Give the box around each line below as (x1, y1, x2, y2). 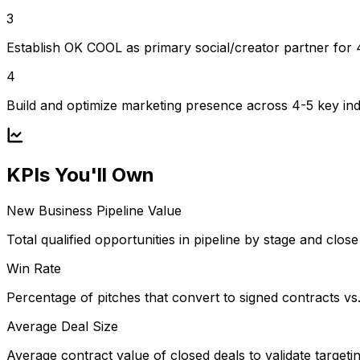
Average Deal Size (6, 318, 118, 335)
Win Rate (6, 260, 61, 277)
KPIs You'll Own (6, 163, 154, 187)
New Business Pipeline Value (6, 202, 182, 219)
